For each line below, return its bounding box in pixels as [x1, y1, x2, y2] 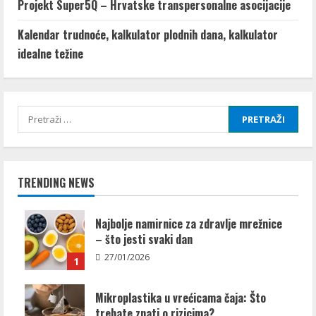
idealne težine [18, 45, 83, 62]
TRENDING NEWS [18, 174, 95, 191]
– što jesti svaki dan [95, 231, 193, 248]
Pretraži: [17, 107, 66, 122]
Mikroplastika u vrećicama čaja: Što [95, 289, 266, 306]
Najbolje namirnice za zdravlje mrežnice [95, 215, 282, 232]
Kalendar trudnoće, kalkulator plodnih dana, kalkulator [18, 26, 278, 43]
